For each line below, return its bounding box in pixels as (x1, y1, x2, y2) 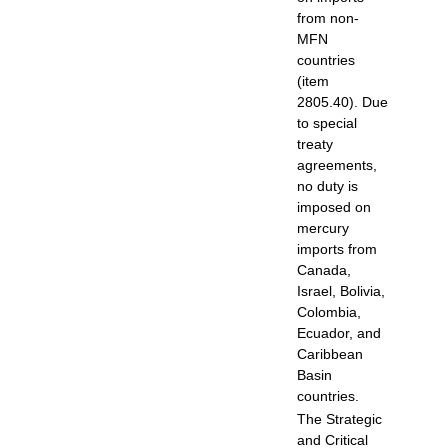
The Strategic (297, 410, 382, 427)
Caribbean (297, 345, 363, 362)
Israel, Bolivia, (297, 282, 385, 299)
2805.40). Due (297, 93, 388, 110)
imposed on (297, 198, 371, 215)
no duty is (297, 177, 358, 194)
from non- (297, 9, 359, 26)
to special (297, 114, 357, 131)
